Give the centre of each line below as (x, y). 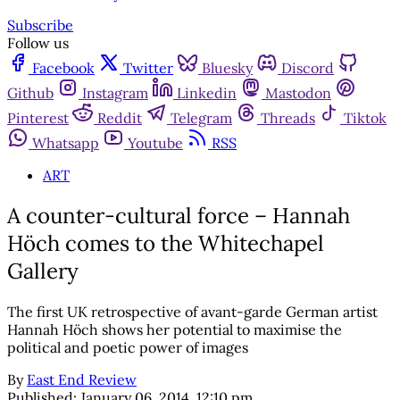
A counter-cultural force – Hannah (179, 216)
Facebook (63, 68)
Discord (308, 68)
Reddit (120, 118)
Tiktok (365, 118)
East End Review (82, 380)
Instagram (115, 93)
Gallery (43, 271)
